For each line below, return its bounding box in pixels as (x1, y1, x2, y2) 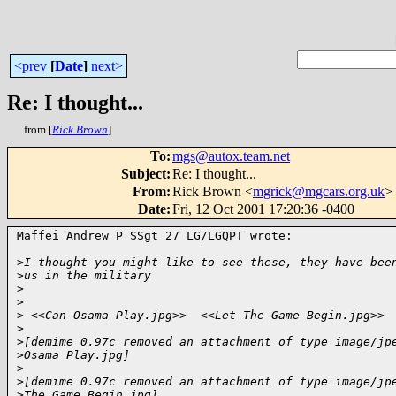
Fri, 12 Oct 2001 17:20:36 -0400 (172, 202, 354, 217)
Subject (121, 166, 166, 181)
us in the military (24, 269, 151, 282)
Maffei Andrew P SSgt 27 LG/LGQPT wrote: (17, 229, 293, 242)
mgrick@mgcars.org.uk (253, 184, 385, 199)
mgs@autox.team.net (172, 148, 290, 164)
